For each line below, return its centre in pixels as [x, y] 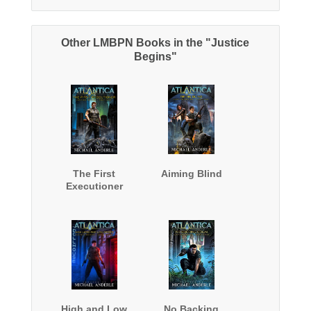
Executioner [94, 186]
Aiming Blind [191, 174]
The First [94, 174]
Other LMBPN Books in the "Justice [155, 43]
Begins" [155, 57]
